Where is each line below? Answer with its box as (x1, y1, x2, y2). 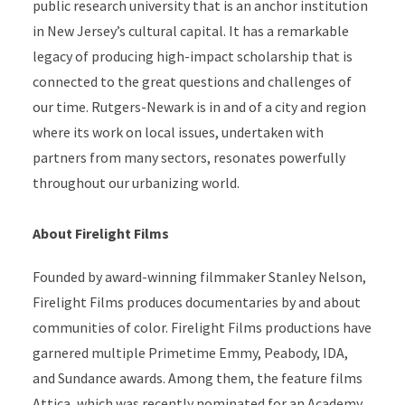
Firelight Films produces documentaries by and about (32, 293, 361, 311)
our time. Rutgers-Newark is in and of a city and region (32, 98, 366, 116)
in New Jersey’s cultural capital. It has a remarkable (32, 22, 349, 40)
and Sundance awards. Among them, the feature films (32, 369, 363, 387)
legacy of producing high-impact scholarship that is (32, 47, 353, 65)
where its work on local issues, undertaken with (32, 123, 324, 141)
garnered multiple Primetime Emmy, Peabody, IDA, (32, 344, 348, 362)
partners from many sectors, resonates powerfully (32, 148, 345, 166)
